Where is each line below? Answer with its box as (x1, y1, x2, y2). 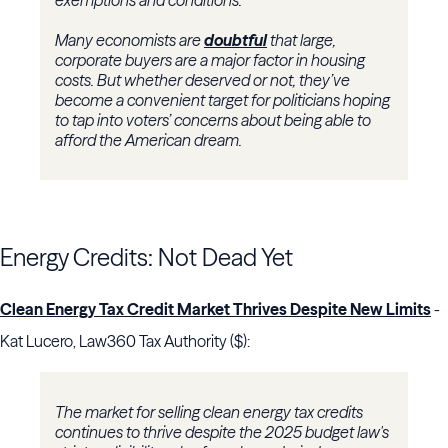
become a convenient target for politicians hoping (55, 90, 390, 111)
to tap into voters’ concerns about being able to (55, 110, 371, 131)
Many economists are (55, 30, 204, 51)
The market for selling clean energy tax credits (55, 402, 363, 423)
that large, (267, 30, 336, 51)
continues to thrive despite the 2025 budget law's (55, 422, 389, 443)
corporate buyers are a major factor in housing (55, 50, 365, 71)
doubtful (204, 30, 267, 51)
